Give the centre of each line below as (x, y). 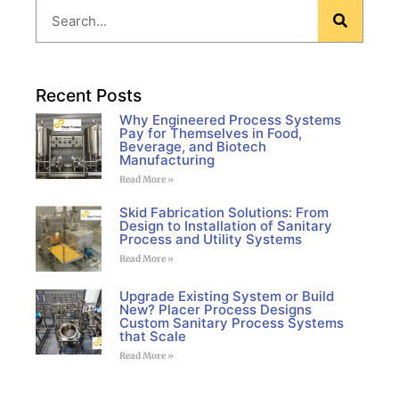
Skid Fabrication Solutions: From (224, 213)
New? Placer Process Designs (215, 309)
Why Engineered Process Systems (230, 120)
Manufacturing (167, 160)
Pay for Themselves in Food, (210, 134)
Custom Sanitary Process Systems (231, 322)
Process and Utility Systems (210, 240)
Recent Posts (89, 96)
